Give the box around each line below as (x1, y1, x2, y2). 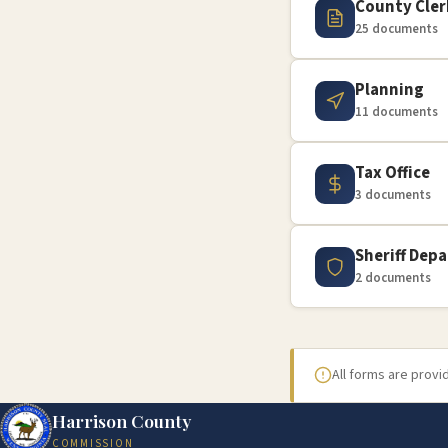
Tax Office (355, 161, 430, 185)
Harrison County (52, 409, 191, 432)
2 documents (355, 269, 431, 287)
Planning (355, 78, 424, 102)
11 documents (355, 103, 438, 121)
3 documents (355, 186, 431, 204)
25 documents (355, 20, 438, 38)
